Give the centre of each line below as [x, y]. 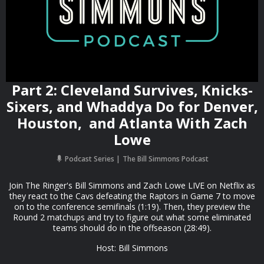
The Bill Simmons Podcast [165, 159]
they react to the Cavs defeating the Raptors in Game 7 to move [132, 196]
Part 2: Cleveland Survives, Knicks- [132, 90]
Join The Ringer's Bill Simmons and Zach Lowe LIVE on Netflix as [132, 185]
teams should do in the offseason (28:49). [132, 228]
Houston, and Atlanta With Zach [132, 123]
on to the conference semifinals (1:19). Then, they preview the [132, 207]
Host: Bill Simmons [132, 248]
